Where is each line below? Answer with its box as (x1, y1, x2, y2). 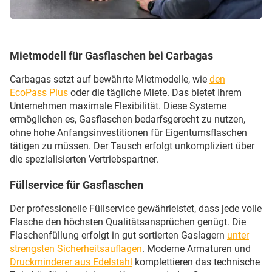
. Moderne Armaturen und (142, 243, 251, 255)
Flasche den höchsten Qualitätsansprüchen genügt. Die (10, 216, 246, 228)
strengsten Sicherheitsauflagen (10, 243, 142, 255)
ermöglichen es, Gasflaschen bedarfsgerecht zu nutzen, (10, 114, 245, 126)
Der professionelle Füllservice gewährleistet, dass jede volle (10, 203, 262, 215)
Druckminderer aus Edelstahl (10, 256, 132, 268)
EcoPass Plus (10, 87, 68, 99)
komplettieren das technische (132, 256, 260, 268)
